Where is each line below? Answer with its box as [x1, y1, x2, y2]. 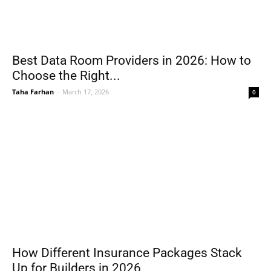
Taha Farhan [12, 87, 54, 96]
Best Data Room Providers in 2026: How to [12, 53, 251, 68]
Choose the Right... [12, 68, 120, 83]
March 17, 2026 [62, 87, 109, 96]
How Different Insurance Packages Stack [12, 246, 242, 261]
